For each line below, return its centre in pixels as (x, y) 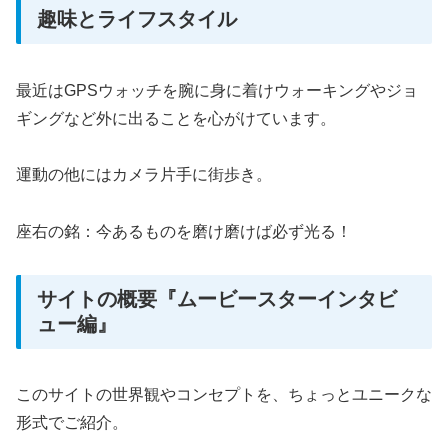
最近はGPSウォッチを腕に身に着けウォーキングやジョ (217, 90)
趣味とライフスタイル (137, 19)
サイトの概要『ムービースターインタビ (217, 298)
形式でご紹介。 (72, 423)
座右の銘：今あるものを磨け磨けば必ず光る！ (184, 232)
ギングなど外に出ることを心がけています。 (176, 118)
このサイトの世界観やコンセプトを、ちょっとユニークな (224, 395)
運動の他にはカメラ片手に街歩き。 (144, 175)
